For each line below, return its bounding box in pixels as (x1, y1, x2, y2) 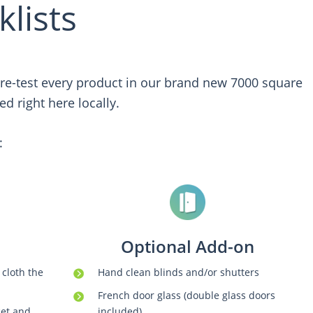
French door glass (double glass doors (97, 289, 275, 303)
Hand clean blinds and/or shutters (97, 265, 259, 279)
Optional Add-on (121, 235, 255, 259)
